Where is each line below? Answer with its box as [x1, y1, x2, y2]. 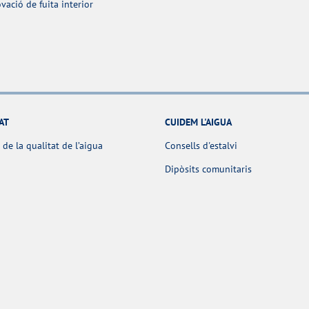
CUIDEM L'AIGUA [165, 115, 232, 128]
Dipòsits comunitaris [165, 162, 252, 175]
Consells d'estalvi [165, 139, 237, 152]
